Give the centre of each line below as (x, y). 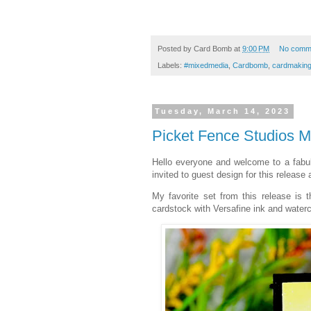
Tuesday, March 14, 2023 (223, 111)
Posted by (176, 48)
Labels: (171, 66)
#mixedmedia (206, 66)
